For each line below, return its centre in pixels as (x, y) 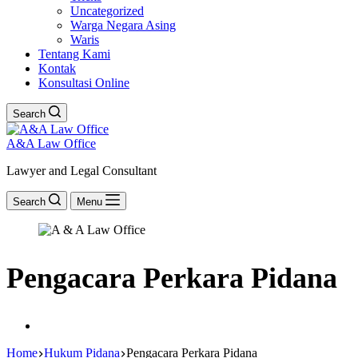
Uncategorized (107, 11)
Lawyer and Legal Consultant (82, 171)
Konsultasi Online (84, 83)
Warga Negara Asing (123, 25)
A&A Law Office (51, 143)
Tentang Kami (74, 54)
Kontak (57, 68)
